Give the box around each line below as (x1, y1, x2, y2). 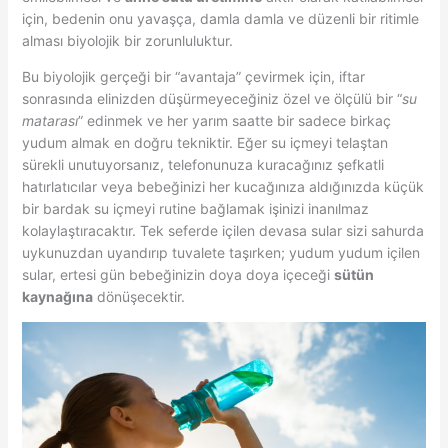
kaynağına (21, 288, 93, 306)
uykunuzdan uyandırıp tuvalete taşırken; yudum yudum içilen (21, 244, 420, 262)
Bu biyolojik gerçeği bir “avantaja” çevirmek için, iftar (21, 68, 365, 86)
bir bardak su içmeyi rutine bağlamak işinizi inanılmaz (21, 200, 369, 218)
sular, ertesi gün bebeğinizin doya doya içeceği (21, 266, 334, 284)
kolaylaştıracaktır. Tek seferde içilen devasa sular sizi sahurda (21, 222, 424, 240)
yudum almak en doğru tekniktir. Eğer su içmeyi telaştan (21, 134, 388, 152)
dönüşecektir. (92, 288, 185, 306)
